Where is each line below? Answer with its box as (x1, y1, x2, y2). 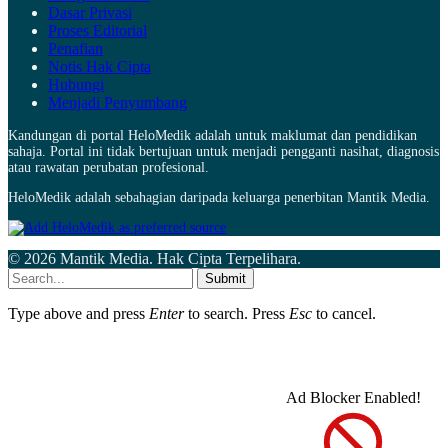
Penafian (48, 40, 103, 58)
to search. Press (184, 305, 289, 323)
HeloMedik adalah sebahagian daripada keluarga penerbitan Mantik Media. (8, 190, 430, 206)
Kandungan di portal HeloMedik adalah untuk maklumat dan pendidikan (8, 128, 417, 144)
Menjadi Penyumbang (48, 94, 187, 112)
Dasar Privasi (48, 4, 132, 22)
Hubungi (48, 76, 104, 94)
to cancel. (312, 305, 376, 323)
